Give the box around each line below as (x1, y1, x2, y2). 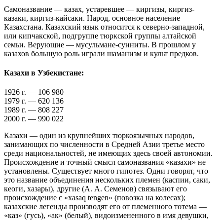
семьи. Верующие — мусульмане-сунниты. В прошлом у (4, 40, 196, 49)
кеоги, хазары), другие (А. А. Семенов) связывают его (4, 184, 187, 193)
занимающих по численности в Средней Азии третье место (4, 140, 205, 149)
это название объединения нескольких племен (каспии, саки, (4, 176, 210, 184)
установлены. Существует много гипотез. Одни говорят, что (4, 167, 208, 176)
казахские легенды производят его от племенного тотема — (4, 202, 207, 211)
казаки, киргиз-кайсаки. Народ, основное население (4, 13, 180, 22)
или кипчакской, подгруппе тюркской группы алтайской (4, 31, 196, 40)
